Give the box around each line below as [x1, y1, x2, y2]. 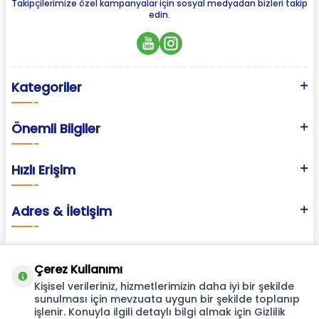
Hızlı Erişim [11, 161, 75, 179]
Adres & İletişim [11, 202, 112, 221]
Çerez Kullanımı [34, 261, 122, 278]
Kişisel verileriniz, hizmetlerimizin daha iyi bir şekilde [34, 279, 294, 293]
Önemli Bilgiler [11, 120, 100, 138]
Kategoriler [11, 78, 82, 97]
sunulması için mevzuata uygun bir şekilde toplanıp [34, 292, 300, 306]
